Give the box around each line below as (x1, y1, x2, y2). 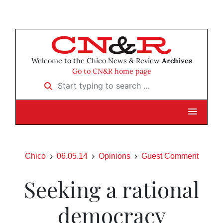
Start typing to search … (38, 77, 126, 88)
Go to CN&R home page (72, 67, 151, 76)
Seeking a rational (23, 174, 200, 204)
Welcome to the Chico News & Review (31, 56, 162, 66)
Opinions (98, 152, 130, 161)
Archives (161, 56, 192, 66)
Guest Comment (141, 152, 199, 161)
